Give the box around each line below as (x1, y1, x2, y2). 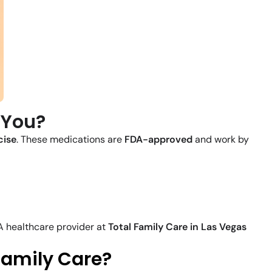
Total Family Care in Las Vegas (108, 220, 246, 234)
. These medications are (16, 133, 124, 146)
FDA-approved (124, 133, 192, 146)
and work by (192, 133, 249, 146)
